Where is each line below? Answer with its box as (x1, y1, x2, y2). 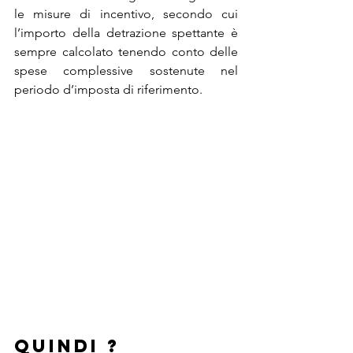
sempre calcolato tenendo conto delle (14, 43, 238, 59)
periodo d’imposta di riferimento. (14, 81, 203, 97)
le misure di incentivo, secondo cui (14, 6, 238, 21)
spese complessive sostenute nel (14, 62, 238, 78)
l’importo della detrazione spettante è (14, 24, 238, 40)
